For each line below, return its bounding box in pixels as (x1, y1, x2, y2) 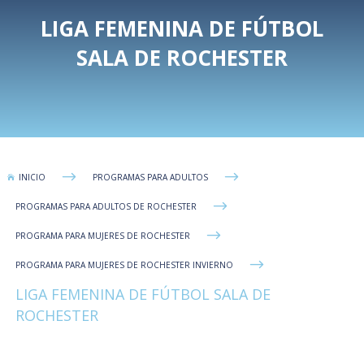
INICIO (19, 171, 46, 184)
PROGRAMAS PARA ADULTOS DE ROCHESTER (15, 201, 197, 213)
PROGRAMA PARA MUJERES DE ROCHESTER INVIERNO (15, 259, 234, 271)
